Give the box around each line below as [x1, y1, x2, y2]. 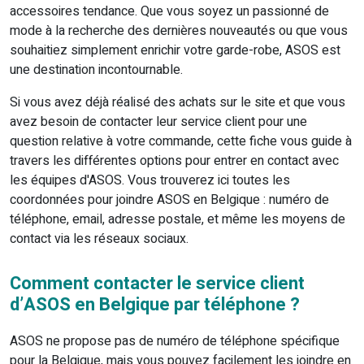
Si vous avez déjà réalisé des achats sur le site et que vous [10, 93, 345, 113]
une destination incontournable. [10, 60, 183, 80]
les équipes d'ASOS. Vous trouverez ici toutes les [10, 171, 290, 191]
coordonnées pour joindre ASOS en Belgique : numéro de [10, 190, 329, 210]
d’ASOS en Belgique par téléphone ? [10, 292, 300, 318]
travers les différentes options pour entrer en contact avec [10, 151, 339, 171]
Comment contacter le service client [10, 271, 305, 297]
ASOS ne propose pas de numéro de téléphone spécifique [10, 331, 340, 352]
